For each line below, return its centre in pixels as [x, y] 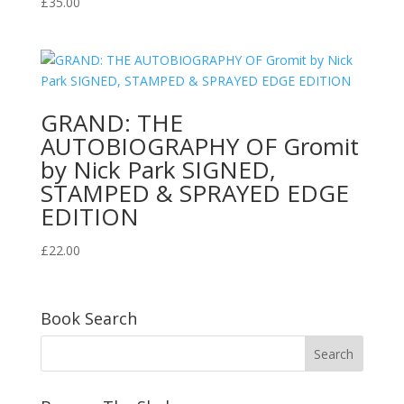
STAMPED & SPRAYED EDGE [194, 193]
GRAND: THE [111, 123]
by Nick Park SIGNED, [158, 170]
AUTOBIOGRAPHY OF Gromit [199, 147]
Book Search [88, 319]
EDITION [89, 217]
